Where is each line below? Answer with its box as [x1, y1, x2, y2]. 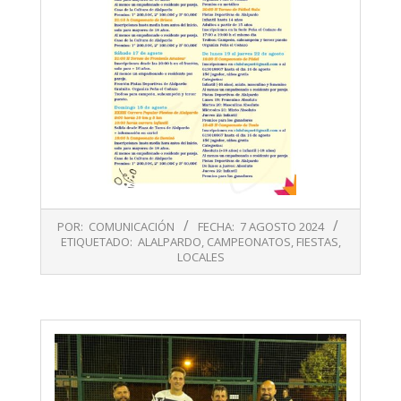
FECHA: [197, 218, 235, 235]
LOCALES [176, 248, 225, 265]
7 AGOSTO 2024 [239, 218, 324, 235]
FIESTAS [295, 233, 338, 250]
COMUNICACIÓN [88, 218, 175, 235]
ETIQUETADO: [60, 233, 132, 250]
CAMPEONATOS [206, 233, 291, 250]
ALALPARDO [137, 233, 201, 250]
